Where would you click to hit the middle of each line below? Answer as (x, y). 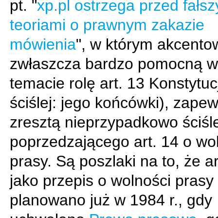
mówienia (43, 45)
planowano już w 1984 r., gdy (111, 200)
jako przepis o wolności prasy (112, 181)
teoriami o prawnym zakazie (107, 25)
